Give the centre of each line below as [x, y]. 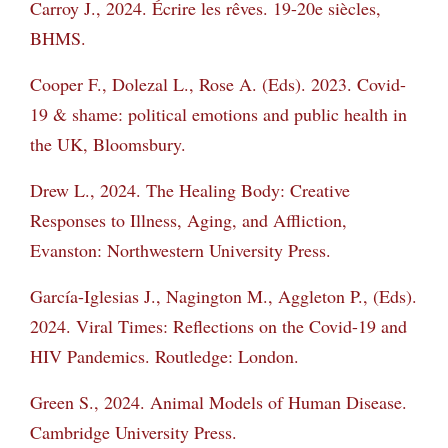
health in [375, 113]
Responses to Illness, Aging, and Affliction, [188, 219]
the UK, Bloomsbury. [108, 143]
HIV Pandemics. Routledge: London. [164, 355]
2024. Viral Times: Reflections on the [167, 325]
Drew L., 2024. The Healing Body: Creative [190, 189]
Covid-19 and [358, 325]
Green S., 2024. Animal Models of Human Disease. [218, 401]
